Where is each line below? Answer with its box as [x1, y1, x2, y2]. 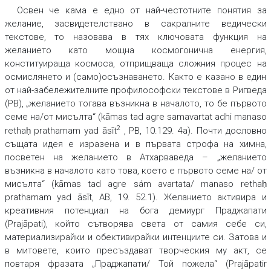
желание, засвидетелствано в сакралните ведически [4, 18, 267, 30]
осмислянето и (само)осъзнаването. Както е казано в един [4, 71, 267, 83]
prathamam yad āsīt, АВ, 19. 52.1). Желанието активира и [4, 192, 267, 203]
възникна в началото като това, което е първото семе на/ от [4, 165, 267, 177]
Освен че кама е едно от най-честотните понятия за [16, 5, 267, 16]
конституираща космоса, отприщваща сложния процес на [4, 58, 267, 70]
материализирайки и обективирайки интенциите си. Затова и [4, 232, 267, 243]
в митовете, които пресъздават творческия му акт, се [4, 245, 267, 256]
